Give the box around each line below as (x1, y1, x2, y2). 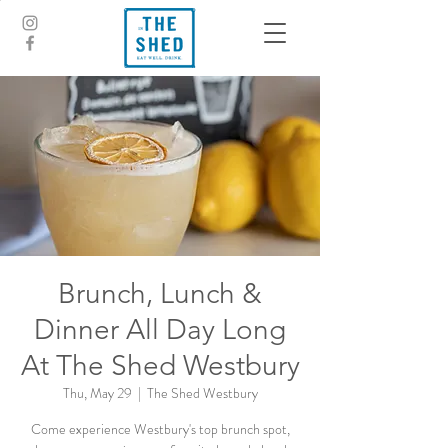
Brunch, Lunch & (58, 277, 262, 310)
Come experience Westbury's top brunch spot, (30, 419, 290, 439)
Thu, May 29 (62, 383, 132, 403)
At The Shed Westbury (20, 349, 300, 382)
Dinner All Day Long (34, 313, 286, 346)
